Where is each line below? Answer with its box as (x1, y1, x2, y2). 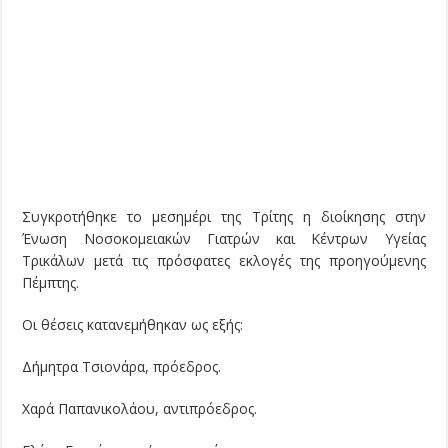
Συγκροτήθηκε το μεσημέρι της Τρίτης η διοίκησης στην (22, 207, 426, 227)
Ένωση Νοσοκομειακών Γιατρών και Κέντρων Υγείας (22, 229, 426, 249)
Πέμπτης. (22, 273, 80, 293)
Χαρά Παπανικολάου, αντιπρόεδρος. (22, 399, 258, 419)
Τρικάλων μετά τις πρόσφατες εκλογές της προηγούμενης (22, 251, 426, 271)
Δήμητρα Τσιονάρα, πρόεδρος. (22, 357, 222, 377)
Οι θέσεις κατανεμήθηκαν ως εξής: (22, 315, 244, 335)
